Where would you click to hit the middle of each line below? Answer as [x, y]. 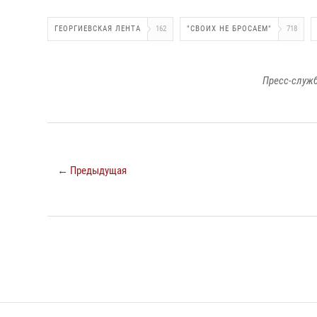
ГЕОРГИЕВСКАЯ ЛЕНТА [98, 29]
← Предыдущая [92, 171]
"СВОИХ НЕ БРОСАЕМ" [229, 29]
